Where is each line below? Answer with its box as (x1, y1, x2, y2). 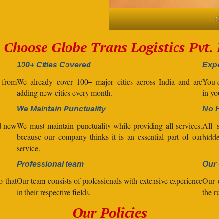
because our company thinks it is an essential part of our (17, 131, 202, 142)
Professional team (17, 159, 84, 168)
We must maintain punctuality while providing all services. (17, 120, 202, 131)
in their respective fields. (17, 186, 91, 197)
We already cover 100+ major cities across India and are (17, 76, 202, 87)
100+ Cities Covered (17, 60, 91, 69)
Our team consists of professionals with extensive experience (17, 175, 202, 186)
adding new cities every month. (17, 87, 112, 98)
